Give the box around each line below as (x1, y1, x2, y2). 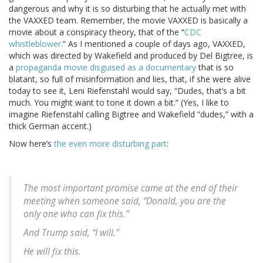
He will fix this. (23, 245, 81, 258)
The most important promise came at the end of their (23, 182, 238, 195)
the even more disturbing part (54, 138, 167, 150)
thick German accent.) (9, 120, 92, 132)
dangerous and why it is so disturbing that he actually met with (9, 3, 246, 15)
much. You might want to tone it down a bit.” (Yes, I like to (9, 97, 229, 109)
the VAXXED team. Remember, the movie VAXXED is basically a (9, 15, 248, 26)
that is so (196, 62, 234, 73)
